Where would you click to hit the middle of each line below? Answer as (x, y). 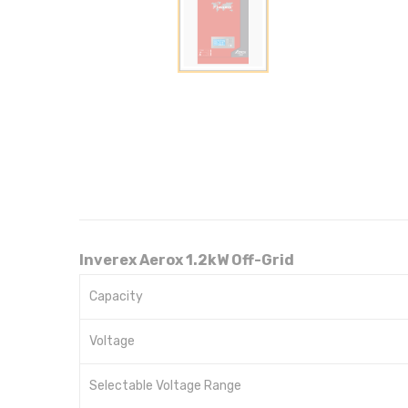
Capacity (116, 297)
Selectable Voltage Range (165, 386)
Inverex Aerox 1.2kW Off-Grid (187, 260)
